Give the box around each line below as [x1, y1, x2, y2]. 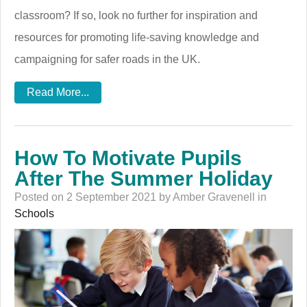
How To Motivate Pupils [14, 146, 242, 169]
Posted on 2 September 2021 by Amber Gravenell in [14, 191, 267, 203]
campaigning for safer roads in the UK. [14, 53, 200, 65]
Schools [14, 207, 54, 219]
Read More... [27, 86, 89, 98]
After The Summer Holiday [14, 167, 273, 190]
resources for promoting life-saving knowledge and [14, 31, 259, 43]
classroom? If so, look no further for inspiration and [14, 9, 258, 21]
